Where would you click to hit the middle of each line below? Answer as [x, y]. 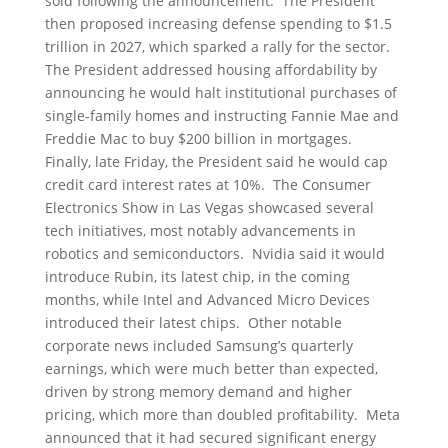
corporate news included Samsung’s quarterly [198, 345]
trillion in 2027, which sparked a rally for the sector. [219, 46]
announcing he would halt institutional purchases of [220, 92]
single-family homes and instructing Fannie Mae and [221, 115]
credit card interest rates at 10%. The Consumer [207, 184]
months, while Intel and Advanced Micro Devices [207, 299]
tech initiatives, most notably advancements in [200, 230]
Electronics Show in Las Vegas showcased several [209, 207]
